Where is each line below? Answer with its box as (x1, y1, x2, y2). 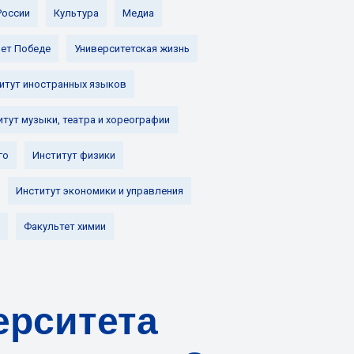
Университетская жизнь (74, 43, 190, 55)
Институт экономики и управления (16, 185, 183, 197)
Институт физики (32, 149, 115, 161)
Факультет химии (24, 220, 106, 232)
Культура (54, 7, 99, 19)
